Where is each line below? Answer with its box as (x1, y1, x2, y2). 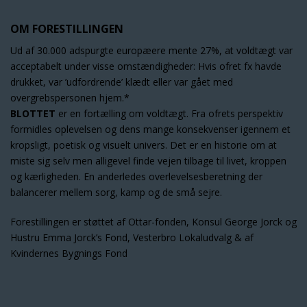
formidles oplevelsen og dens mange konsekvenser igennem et (10, 123, 291, 136)
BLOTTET (10, 107, 56, 120)
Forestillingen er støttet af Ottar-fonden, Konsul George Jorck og (10, 215, 297, 228)
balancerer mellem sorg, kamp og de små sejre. (10, 186, 222, 199)
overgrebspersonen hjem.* (10, 91, 130, 104)
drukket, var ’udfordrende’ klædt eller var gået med (10, 75, 233, 88)
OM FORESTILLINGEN (10, 21, 123, 36)
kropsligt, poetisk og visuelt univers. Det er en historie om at (10, 138, 277, 151)
